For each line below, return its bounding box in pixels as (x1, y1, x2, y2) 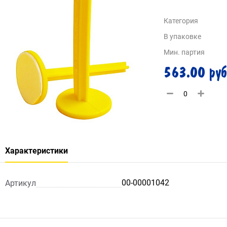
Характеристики (5, 146, 68, 156)
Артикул (5, 178, 36, 188)
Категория (163, 17, 198, 25)
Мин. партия (163, 48, 205, 56)
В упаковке (163, 32, 201, 41)
